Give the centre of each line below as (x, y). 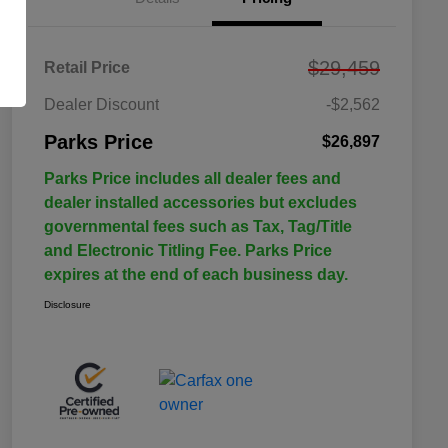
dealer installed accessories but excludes (200, 202)
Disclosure (67, 304)
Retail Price (87, 67)
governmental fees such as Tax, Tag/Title (198, 226)
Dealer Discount (101, 104)
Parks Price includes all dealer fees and (192, 178)
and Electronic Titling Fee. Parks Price (188, 250)
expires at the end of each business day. (196, 274)
